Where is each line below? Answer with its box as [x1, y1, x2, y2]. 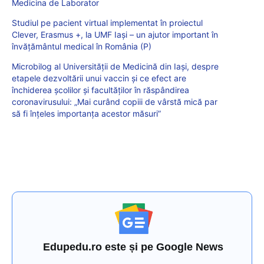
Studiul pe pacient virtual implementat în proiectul [12, 17, 203, 28]
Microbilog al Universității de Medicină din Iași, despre [12, 61, 219, 71]
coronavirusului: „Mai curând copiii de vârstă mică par [12, 96, 217, 107]
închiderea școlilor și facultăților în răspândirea [12, 84, 189, 95]
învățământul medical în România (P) [12, 41, 151, 51]
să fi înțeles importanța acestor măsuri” [12, 108, 161, 118]
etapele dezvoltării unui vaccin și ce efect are [12, 72, 186, 83]
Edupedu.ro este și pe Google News [43, 240, 224, 253]
